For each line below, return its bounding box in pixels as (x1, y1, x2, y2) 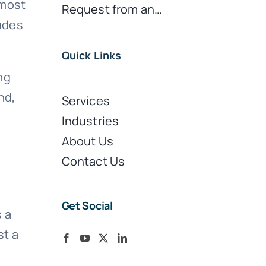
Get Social (61, 198, 113, 213)
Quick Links (61, 47, 122, 62)
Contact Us (61, 153, 125, 169)
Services (61, 92, 110, 109)
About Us (61, 132, 113, 149)
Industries (61, 112, 119, 129)
